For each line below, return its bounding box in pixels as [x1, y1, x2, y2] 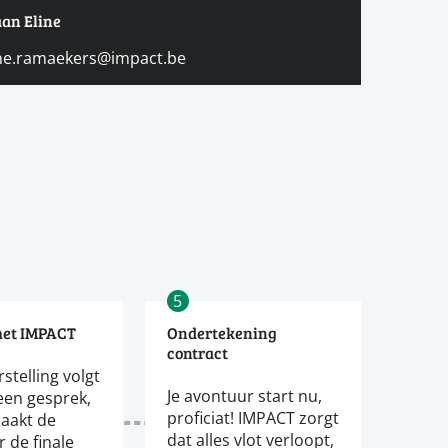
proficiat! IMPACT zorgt [166, 407, 339, 429]
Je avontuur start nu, [166, 385, 322, 407]
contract [166, 342, 228, 364]
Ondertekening [166, 322, 277, 344]
